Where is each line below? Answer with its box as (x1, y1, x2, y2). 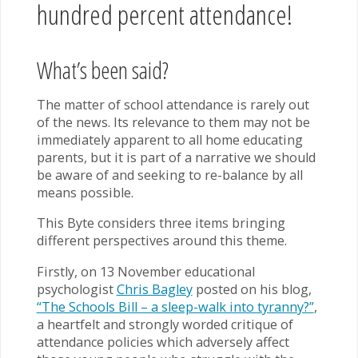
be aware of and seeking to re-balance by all (36, 166, 303, 185)
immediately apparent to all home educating (36, 131, 303, 149)
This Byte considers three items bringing (36, 214, 285, 233)
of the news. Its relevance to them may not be (36, 113, 310, 132)
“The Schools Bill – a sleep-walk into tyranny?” (36, 297, 314, 316)
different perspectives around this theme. (36, 232, 287, 250)
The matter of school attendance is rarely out (36, 96, 309, 114)
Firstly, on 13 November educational (36, 262, 255, 280)
